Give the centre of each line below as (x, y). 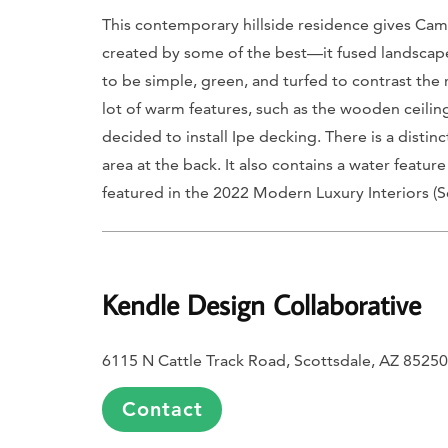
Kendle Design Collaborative (261, 305)
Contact (162, 409)
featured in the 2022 (177, 193)
